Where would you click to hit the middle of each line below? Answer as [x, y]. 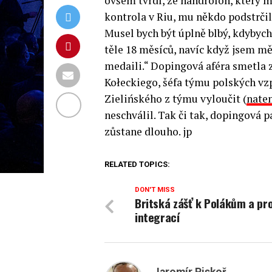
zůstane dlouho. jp [148, 131]
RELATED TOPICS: [137, 164]
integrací [157, 217]
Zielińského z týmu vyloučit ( [175, 99]
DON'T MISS [155, 190]
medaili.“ [126, 66]
